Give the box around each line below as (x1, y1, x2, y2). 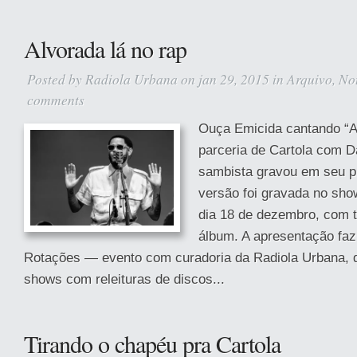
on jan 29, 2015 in (178, 69, 287, 88)
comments (27, 90, 84, 109)
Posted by (27, 69, 85, 88)
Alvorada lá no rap (24, 33, 186, 65)
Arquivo (287, 69, 332, 88)
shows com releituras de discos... (24, 271, 225, 287)
